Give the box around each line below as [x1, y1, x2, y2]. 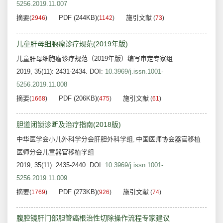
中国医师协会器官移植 [136, 135, 201, 143]
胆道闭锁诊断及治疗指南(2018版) [16, 120, 121, 129]
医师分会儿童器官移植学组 [16, 148, 94, 156]
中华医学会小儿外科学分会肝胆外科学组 [16, 135, 133, 143]
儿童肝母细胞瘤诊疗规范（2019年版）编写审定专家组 [16, 55, 173, 63]
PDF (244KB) [59, 14, 97, 22]
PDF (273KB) [59, 188, 97, 196]
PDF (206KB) [59, 95, 97, 103]
